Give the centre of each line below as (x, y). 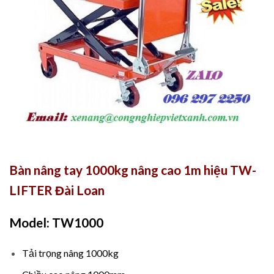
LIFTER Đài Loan (58, 190)
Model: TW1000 (56, 223)
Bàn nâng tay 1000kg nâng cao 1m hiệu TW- (133, 169)
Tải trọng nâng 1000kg (70, 253)
